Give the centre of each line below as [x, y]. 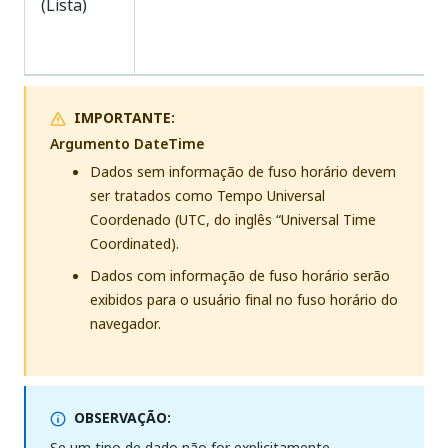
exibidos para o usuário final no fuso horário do [244, 299]
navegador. [125, 323]
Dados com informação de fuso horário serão [240, 275]
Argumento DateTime [127, 143]
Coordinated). [134, 243]
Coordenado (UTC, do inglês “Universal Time [233, 219]
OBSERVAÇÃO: [122, 417]
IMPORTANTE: [124, 117]
